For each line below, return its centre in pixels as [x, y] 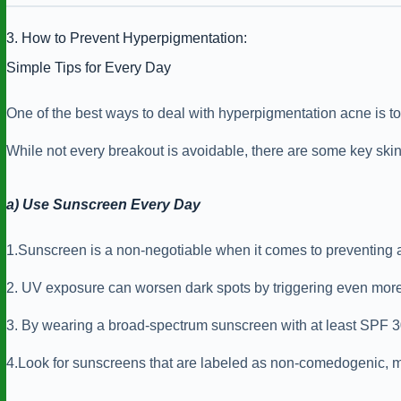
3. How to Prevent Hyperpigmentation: [127, 38]
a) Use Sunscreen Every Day [103, 204]
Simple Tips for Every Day [89, 67]
